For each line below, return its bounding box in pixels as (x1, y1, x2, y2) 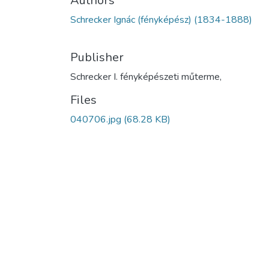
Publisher (70, 49, 124, 65)
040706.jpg (70, 112, 121, 126)
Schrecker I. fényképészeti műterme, (70, 70, 222, 83)
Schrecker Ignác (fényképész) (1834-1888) (70, 13, 252, 26)
